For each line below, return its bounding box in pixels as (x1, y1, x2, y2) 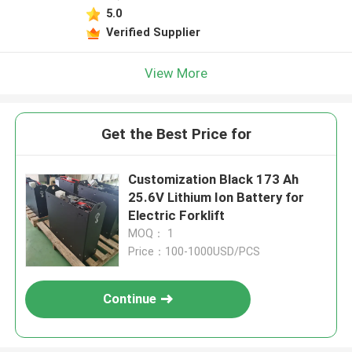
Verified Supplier (105, 25, 200, 38)
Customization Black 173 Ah (128, 171, 299, 188)
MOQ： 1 (128, 227, 174, 240)
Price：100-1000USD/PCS (128, 245, 261, 258)
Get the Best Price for (101, 125, 251, 144)
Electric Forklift (128, 207, 225, 224)
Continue (103, 291, 157, 307)
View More (145, 64, 207, 81)
